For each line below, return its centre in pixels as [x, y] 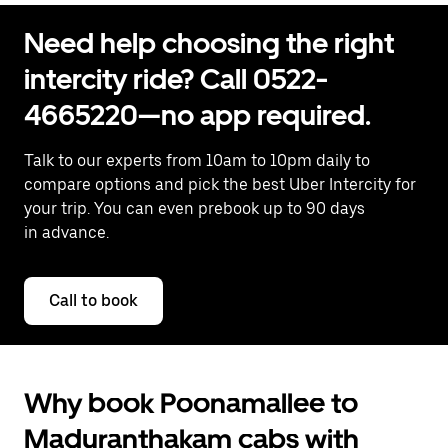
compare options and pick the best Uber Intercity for [220, 184]
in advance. [66, 232]
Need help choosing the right [209, 43]
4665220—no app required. [197, 115]
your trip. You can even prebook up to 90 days [194, 208]
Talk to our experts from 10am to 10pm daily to [197, 160]
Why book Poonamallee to [191, 403]
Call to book [93, 300]
